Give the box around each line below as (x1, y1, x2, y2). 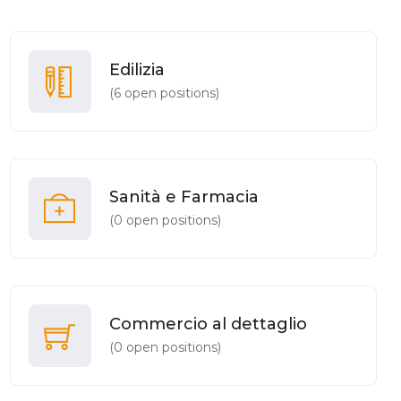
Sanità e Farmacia (108, 186, 259, 207)
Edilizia (108, 59, 165, 80)
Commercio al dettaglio (108, 313, 307, 334)
